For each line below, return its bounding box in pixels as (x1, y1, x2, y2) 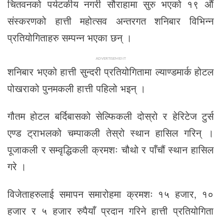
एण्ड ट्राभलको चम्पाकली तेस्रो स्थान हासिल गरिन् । (7, 125, 214, 140)
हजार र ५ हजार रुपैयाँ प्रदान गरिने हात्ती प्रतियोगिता (7, 203, 214, 218)
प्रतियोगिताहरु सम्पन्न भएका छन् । (7, 30, 132, 44)
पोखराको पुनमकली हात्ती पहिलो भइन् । (7, 81, 146, 96)
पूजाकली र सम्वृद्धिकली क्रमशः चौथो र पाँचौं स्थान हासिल (7, 142, 214, 157)
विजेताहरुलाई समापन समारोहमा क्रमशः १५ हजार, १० (7, 186, 214, 201)
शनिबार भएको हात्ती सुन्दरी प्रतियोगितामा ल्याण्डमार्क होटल (7, 64, 214, 79)
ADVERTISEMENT (95, 56, 126, 61)
